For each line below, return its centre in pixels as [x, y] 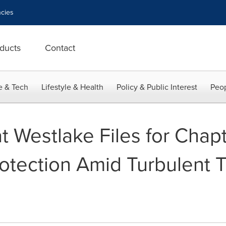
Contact [60, 48]
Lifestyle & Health [72, 87]
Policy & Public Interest [157, 87]
